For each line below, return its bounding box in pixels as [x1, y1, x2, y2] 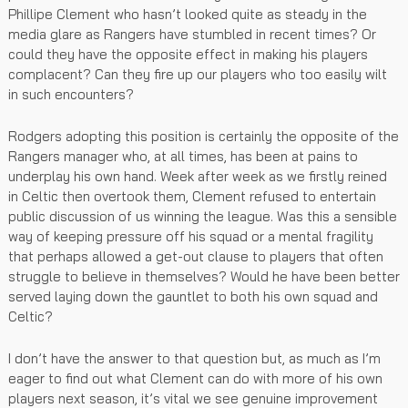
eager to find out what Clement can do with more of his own [8, 369, 382, 387]
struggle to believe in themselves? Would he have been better [8, 267, 400, 285]
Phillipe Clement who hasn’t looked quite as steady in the [8, 5, 367, 23]
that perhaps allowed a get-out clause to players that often [8, 247, 383, 265]
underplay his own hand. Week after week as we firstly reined [8, 167, 387, 185]
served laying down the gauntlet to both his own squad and [8, 287, 378, 305]
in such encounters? [8, 85, 134, 103]
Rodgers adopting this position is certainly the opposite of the [8, 127, 399, 145]
